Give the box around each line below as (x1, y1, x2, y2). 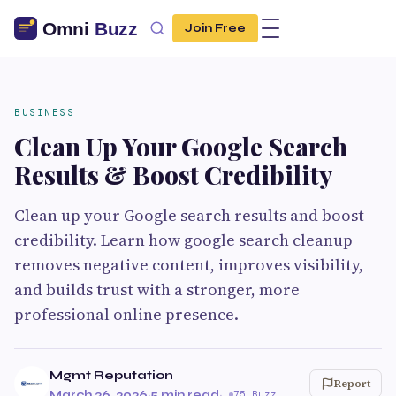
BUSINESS (14, 106, 74, 118)
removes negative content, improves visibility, (14, 254, 363, 276)
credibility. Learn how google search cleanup (14, 229, 353, 251)
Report (334, 377, 370, 391)
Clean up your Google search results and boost (14, 204, 364, 226)
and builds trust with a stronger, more (14, 278, 300, 301)
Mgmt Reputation (49, 368, 173, 383)
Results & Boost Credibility (14, 158, 332, 191)
